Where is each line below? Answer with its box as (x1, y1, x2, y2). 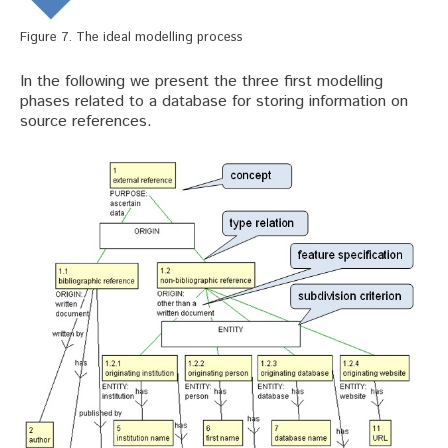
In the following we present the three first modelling (20, 70, 383, 94)
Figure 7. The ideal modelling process (20, 28, 243, 48)
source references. (20, 110, 152, 134)
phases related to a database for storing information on (20, 90, 408, 114)
